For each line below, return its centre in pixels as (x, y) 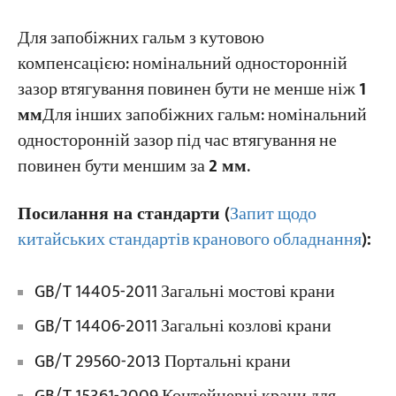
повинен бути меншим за (113, 166)
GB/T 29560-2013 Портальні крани (162, 362)
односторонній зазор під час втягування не (177, 141)
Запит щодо (273, 214)
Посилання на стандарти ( (123, 214)
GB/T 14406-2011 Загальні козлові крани (183, 327)
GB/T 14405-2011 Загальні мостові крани (184, 292)
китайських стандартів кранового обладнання (189, 240)
